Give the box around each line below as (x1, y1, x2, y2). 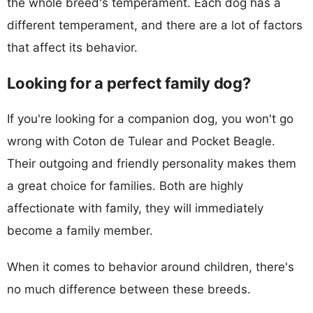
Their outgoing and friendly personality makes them (7, 156, 296, 170)
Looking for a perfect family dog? (7, 73, 251, 92)
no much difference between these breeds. (7, 282, 251, 296)
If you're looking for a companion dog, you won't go (7, 111, 293, 126)
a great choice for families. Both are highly (7, 178, 243, 193)
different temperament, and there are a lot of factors (7, 17, 303, 32)
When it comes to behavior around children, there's (7, 259, 294, 274)
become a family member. (7, 223, 153, 238)
